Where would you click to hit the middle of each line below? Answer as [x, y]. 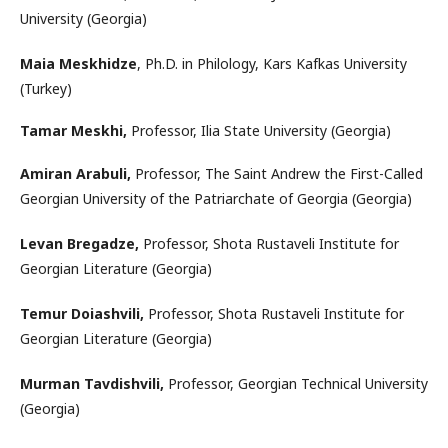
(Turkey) [46, 88]
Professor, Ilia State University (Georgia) [259, 130]
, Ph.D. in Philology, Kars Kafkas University [272, 63]
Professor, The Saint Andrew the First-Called [277, 173]
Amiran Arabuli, [75, 173]
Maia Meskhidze [78, 63]
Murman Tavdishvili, [92, 383]
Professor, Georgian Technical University [296, 383]
